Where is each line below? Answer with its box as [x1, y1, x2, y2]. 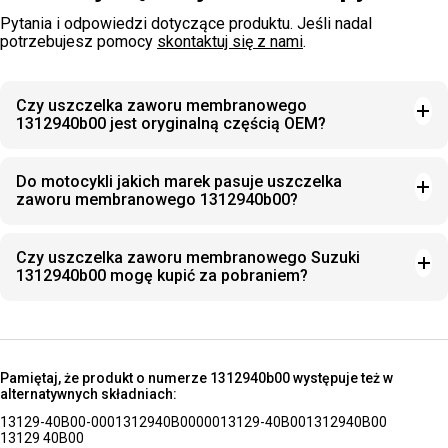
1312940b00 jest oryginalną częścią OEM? [16, 114, 326, 133]
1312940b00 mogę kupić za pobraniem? [16, 266, 308, 285]
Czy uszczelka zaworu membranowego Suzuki [16, 248, 360, 267]
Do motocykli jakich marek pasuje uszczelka [16, 172, 342, 191]
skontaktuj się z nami [157, 32, 303, 51]
